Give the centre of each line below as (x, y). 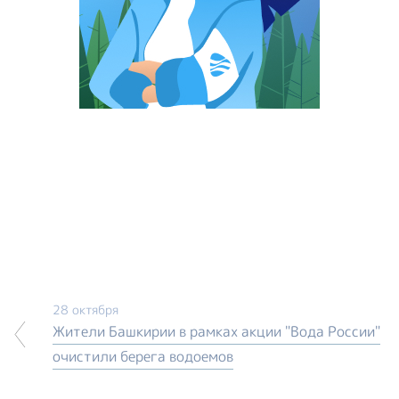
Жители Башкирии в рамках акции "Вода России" (216, 331)
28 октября (85, 309)
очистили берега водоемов (143, 356)
